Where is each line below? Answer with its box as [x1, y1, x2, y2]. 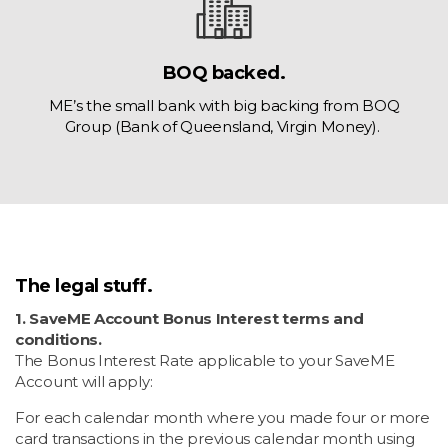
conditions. [15, 330, 102, 350]
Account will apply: [15, 372, 153, 392]
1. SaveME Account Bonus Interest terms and [15, 309, 364, 329]
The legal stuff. [15, 275, 152, 298]
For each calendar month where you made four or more [15, 408, 430, 428]
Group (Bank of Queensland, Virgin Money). [64, 117, 384, 137]
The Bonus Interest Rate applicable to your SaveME [15, 351, 395, 371]
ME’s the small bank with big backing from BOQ [48, 96, 400, 116]
